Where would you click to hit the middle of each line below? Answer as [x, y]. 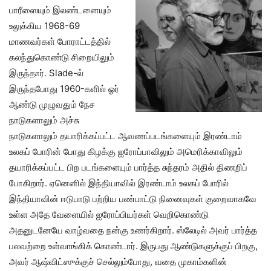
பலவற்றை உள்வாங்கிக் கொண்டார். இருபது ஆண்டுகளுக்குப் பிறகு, [133, 246]
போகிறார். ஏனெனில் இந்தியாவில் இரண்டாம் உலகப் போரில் [119, 183]
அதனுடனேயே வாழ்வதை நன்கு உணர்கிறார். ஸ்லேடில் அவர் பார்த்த [133, 230]
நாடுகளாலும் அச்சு [44, 120]
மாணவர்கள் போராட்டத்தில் [60, 42]
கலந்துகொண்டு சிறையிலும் [62, 57]
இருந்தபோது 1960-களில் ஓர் [64, 89]
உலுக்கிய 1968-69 [44, 26]
